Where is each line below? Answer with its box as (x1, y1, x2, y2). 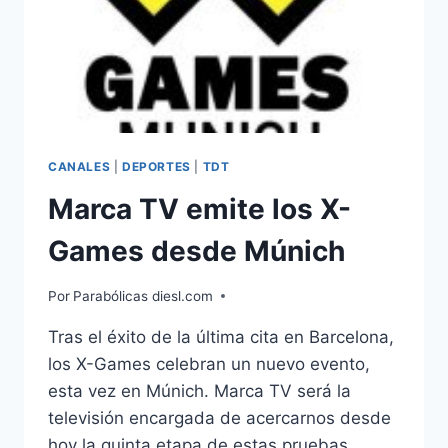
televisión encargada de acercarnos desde (48, 407, 391, 428)
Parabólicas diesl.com (73, 287, 214, 304)
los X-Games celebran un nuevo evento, (48, 353, 370, 374)
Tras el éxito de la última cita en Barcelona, (48, 326, 394, 347)
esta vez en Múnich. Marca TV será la (48, 380, 351, 401)
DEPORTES (121, 159, 191, 175)
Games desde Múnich (48, 234, 345, 269)
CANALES (48, 159, 111, 175)
